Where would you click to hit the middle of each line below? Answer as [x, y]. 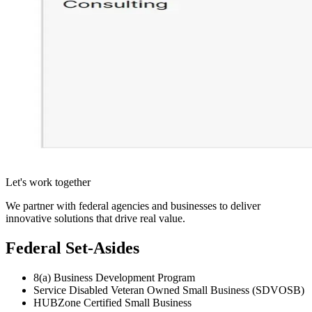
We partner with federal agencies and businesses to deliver [133, 205]
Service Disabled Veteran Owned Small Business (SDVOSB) [169, 290]
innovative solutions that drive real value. [95, 218]
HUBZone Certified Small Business [112, 302]
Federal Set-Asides [72, 248]
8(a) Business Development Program [114, 277]
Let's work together [48, 182]
